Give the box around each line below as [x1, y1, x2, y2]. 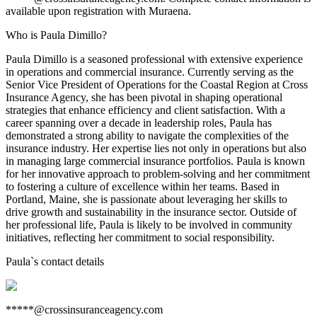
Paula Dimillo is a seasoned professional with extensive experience [6, 53, 303, 65]
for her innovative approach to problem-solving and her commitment [6, 168, 310, 180]
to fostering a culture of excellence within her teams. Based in [6, 180, 279, 192]
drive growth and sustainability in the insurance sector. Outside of [6, 206, 296, 218]
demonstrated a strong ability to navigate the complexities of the [6, 129, 289, 142]
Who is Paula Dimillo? [6, 29, 107, 41]
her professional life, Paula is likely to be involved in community [6, 219, 292, 231]
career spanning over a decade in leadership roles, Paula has [6, 117, 272, 129]
